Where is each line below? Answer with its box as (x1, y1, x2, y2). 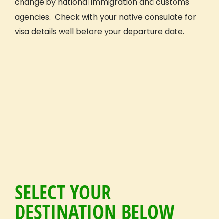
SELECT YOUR (15, 178, 111, 205)
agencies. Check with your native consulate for (15, 11, 196, 22)
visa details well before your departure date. (15, 25, 184, 37)
